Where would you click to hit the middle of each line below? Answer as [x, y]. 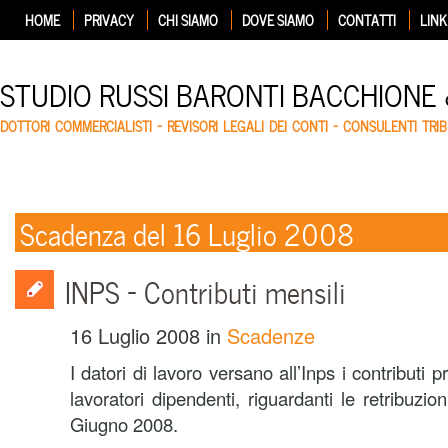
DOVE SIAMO [278, 19]
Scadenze [271, 335]
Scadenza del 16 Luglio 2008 [187, 232]
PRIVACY [109, 19]
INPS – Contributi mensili [205, 290]
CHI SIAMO [188, 19]
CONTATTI [367, 19]
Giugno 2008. [124, 424]
